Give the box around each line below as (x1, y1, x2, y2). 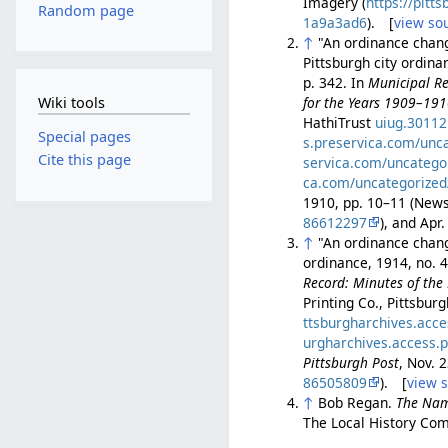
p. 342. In (303, 72, 369, 92)
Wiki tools (37, 92, 105, 112)
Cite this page (37, 150, 131, 170)
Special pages (37, 127, 131, 147)
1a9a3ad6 (303, 12, 368, 32)
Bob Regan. (318, 392, 397, 412)
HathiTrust (303, 112, 376, 132)
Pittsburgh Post (303, 352, 400, 372)
